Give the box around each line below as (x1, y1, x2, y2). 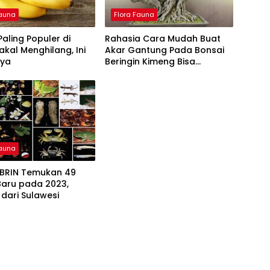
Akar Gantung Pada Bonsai (104, 43, 224, 56)
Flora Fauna (113, 9, 154, 19)
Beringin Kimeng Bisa (104, 55, 195, 67)
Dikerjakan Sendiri (104, 66, 182, 79)
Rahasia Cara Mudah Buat (104, 32, 221, 45)
